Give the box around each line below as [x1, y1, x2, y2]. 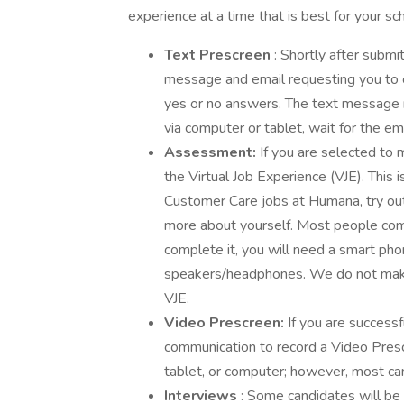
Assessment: [164, 142, 260, 162]
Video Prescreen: [164, 313, 288, 333]
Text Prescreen [164, 45, 274, 65]
